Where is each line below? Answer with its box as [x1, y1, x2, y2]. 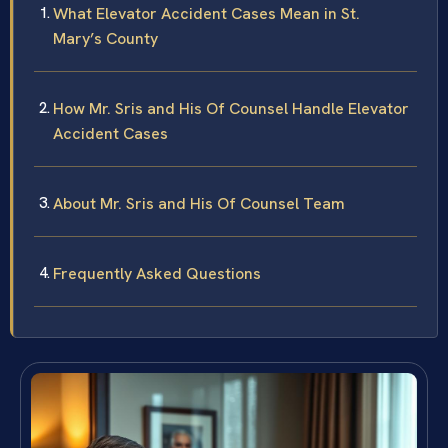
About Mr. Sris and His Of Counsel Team [53, 192, 345, 214]
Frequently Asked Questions [53, 262, 261, 284]
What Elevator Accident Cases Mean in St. [53, 2, 360, 24]
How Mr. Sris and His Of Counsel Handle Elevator [53, 97, 409, 119]
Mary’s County [53, 27, 158, 49]
